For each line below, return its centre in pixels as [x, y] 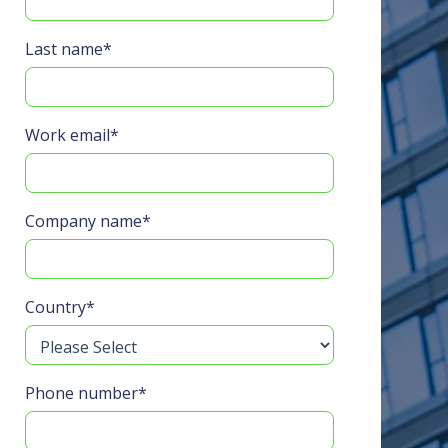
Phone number [81, 393]
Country [55, 307]
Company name [83, 221]
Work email [67, 135]
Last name [63, 49]
